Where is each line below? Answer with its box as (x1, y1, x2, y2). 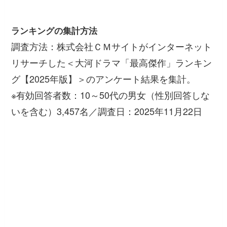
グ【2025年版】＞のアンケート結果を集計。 (11, 71, 196, 85)
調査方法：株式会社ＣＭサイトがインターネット (11, 39, 212, 53)
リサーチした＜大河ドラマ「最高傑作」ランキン (11, 55, 212, 69)
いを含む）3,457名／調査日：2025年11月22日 (11, 104, 203, 118)
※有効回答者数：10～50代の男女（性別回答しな (11, 88, 210, 101)
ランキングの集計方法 (11, 24, 98, 36)
